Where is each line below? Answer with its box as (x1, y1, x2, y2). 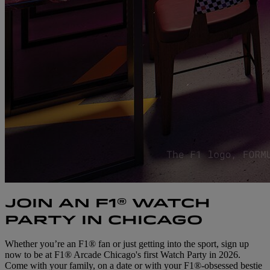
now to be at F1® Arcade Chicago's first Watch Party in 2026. (5, 250, 240, 260)
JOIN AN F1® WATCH (5, 195, 210, 211)
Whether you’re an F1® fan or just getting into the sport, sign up (5, 239, 249, 250)
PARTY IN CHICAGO (5, 212, 202, 228)
